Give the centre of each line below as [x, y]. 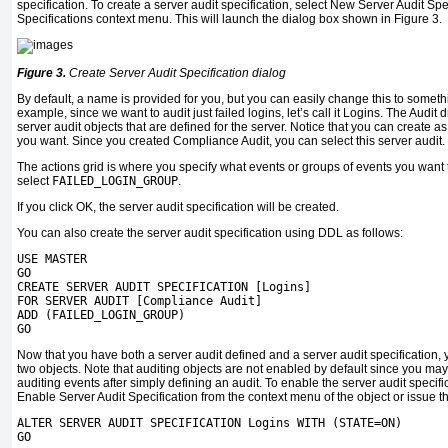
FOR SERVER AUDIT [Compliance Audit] [139, 301]
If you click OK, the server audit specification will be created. [178, 207]
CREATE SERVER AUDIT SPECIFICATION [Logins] [164, 287]
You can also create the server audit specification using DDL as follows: [210, 233]
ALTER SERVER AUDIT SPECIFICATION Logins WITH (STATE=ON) [209, 423]
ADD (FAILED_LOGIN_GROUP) [101, 315]
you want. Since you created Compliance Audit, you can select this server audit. [231, 141]
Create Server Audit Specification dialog [176, 73]
